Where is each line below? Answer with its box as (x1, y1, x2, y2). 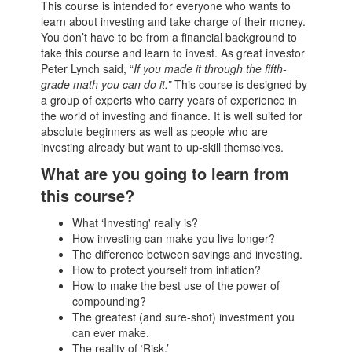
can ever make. (72, 324, 150, 340)
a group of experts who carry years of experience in (41, 92, 298, 108)
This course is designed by (171, 76, 308, 92)
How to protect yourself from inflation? (72, 262, 262, 277)
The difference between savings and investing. (72, 246, 303, 262)
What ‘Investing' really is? (72, 214, 199, 230)
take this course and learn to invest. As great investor (41, 45, 306, 60)
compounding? (72, 293, 147, 309)
